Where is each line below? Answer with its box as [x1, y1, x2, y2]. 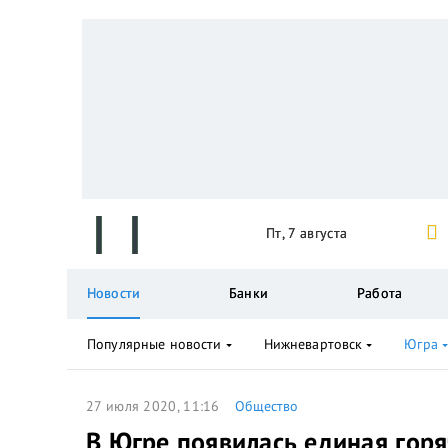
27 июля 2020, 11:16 [86, 397, 220, 415]
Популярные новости [87, 335, 222, 353]
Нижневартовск [263, 335, 363, 353]
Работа [357, 284, 402, 302]
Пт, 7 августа [266, 224, 348, 242]
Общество [234, 397, 298, 415]
